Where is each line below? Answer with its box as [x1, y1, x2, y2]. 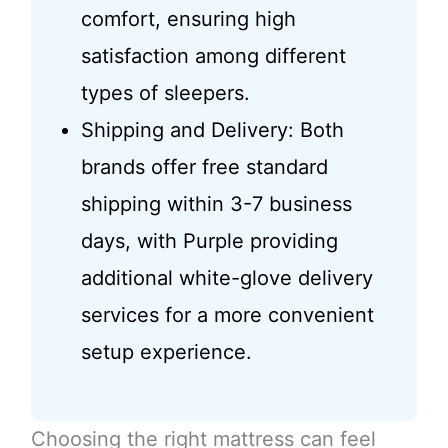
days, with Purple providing [80, 229, 338, 254]
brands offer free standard [80, 155, 328, 180]
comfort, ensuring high [80, 7, 296, 32]
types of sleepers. [80, 81, 250, 106]
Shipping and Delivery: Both [80, 118, 344, 143]
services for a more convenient [80, 303, 374, 328]
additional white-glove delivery [80, 266, 373, 291]
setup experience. [80, 340, 252, 365]
